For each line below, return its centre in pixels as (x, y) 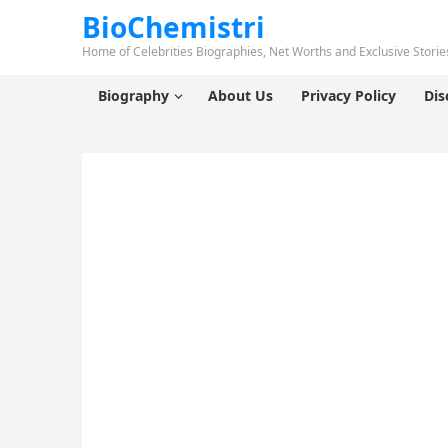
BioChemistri (173, 27)
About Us (240, 95)
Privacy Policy (348, 95)
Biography (133, 95)
